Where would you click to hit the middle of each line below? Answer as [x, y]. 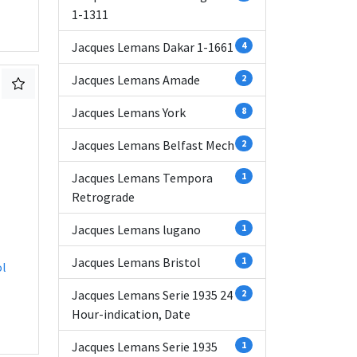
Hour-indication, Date [131, 314]
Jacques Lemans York [129, 112]
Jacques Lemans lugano [136, 229]
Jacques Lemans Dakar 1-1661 [153, 47]
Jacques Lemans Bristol [136, 262]
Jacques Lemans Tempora [142, 178]
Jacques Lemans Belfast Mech [153, 145]
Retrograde [103, 197]
